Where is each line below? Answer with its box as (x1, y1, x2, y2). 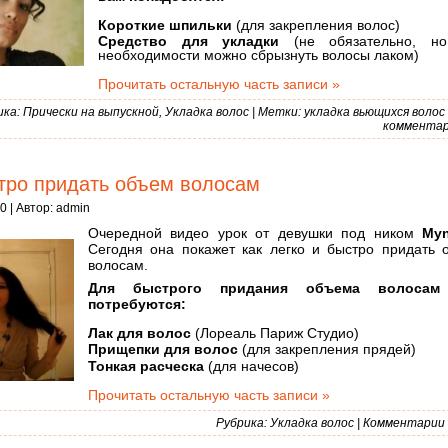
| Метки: (249, 105, 304, 120)
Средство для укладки (98, 33, 279, 50)
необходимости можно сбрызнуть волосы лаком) (98, 47, 419, 64)
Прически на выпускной (23, 105, 159, 120)
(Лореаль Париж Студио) (191, 324, 359, 341)
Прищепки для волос (88, 341, 238, 358)
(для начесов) (204, 358, 299, 375)
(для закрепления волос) (232, 16, 400, 33)
